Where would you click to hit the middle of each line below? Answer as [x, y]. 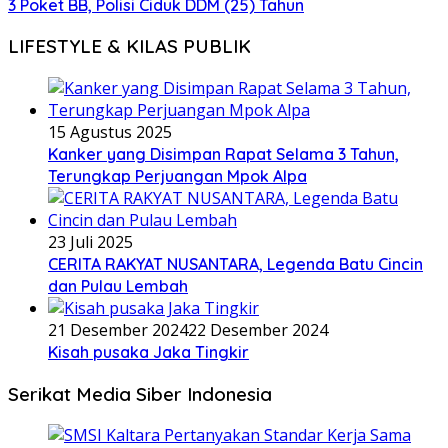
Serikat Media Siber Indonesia [140, 393]
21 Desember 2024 [118, 330]
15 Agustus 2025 [110, 132]
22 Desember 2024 [258, 330]
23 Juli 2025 [90, 242]
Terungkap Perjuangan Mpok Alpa [177, 176]
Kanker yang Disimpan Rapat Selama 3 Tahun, [223, 154]
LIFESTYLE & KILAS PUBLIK [129, 46]
